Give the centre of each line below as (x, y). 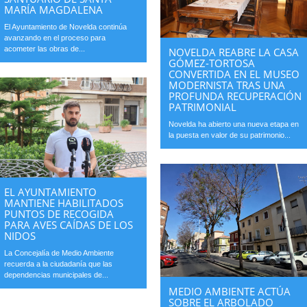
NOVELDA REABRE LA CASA (234, 52)
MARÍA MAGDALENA (54, 9)
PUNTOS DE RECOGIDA (59, 214)
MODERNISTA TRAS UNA (227, 85)
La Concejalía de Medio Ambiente (59, 253)
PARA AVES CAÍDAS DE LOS (69, 225)
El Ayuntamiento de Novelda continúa (66, 26)
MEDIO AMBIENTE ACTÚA (230, 291)
